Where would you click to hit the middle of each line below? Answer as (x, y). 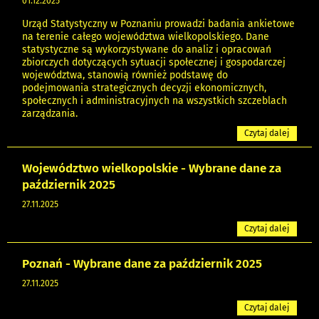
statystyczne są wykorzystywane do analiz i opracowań (147, 49)
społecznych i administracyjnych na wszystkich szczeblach (155, 100)
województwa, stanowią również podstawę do (125, 75)
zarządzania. (50, 113)
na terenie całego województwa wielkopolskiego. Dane (146, 36)
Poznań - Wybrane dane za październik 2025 (142, 263)
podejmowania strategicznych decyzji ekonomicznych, (144, 88)
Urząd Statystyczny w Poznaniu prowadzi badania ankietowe (158, 23)
